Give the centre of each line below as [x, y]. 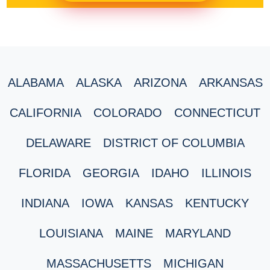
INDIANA [45, 203]
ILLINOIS [226, 173]
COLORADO [128, 112]
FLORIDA [45, 173]
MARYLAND [198, 233]
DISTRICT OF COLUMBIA [174, 143]
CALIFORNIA [46, 112]
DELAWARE [58, 143]
